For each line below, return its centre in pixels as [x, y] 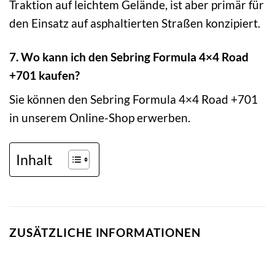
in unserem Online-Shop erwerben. [100, 118]
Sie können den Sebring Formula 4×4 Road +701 [134, 99]
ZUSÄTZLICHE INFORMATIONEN [105, 233]
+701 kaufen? [45, 75]
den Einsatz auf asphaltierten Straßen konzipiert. [135, 23]
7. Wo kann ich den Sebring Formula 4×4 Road [129, 56]
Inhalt [34, 159]
